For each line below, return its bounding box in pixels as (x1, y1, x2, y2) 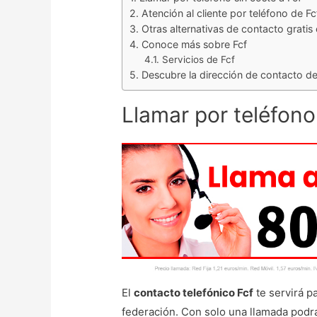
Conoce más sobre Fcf (142, 38, 248, 51)
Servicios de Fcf (162, 54, 236, 66)
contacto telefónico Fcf (134, 285, 254, 299)
